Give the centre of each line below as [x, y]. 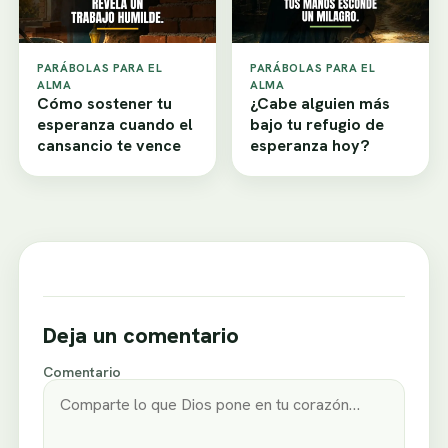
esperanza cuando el [115, 124]
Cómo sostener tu [104, 103]
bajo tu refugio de [317, 124]
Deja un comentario [141, 335]
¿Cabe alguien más [320, 103]
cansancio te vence [109, 145]
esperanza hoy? [310, 145]
